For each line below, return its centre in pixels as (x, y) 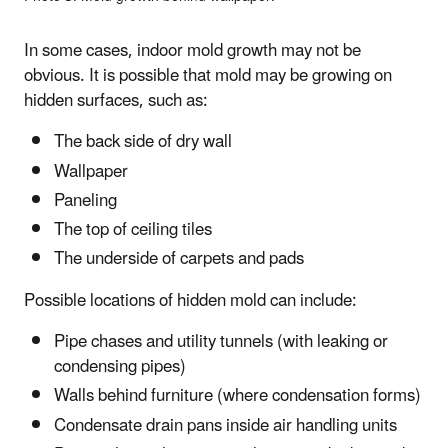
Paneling (85, 200)
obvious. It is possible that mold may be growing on (208, 76)
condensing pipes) (120, 367)
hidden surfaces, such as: (116, 101)
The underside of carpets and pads (179, 259)
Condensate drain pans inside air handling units (225, 425)
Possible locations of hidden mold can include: (190, 301)
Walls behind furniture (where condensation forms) (237, 396)
